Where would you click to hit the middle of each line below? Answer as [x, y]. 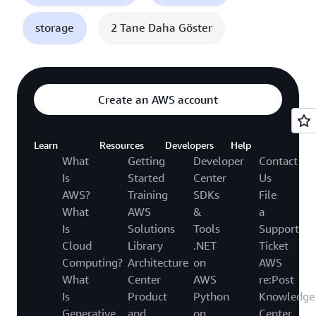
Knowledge [287, 296]
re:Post [276, 279]
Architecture [158, 262]
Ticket [274, 245]
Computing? [92, 262]
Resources [122, 145]
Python [211, 296]
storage [55, 27]
